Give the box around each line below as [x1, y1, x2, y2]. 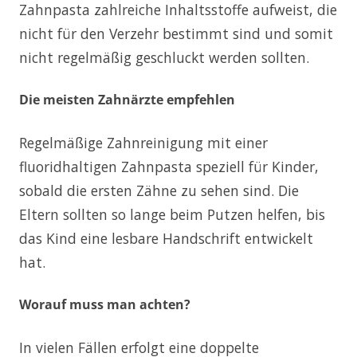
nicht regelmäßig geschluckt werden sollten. [19, 47, 309, 67]
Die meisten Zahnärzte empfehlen [19, 90, 235, 108]
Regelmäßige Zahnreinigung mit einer [19, 132, 268, 152]
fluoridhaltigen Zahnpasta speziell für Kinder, [19, 156, 319, 176]
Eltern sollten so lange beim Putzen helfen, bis [19, 204, 325, 224]
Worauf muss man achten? [19, 295, 190, 313]
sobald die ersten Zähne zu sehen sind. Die [19, 180, 299, 200]
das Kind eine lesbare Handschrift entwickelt [19, 228, 313, 248]
